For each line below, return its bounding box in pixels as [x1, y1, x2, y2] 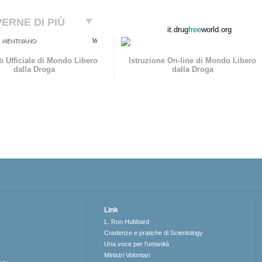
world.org [201, 25, 232, 35]
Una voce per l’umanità [104, 240, 170, 248]
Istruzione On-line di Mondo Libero [129, 56, 257, 65]
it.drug [167, 25, 188, 35]
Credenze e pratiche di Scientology [104, 229, 204, 237]
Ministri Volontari [104, 251, 150, 259]
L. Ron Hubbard [104, 218, 150, 226]
